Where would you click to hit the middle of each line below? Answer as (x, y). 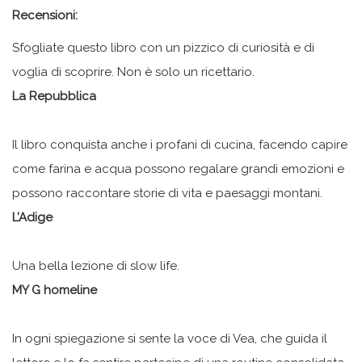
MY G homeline (55, 290)
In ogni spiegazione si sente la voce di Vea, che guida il (170, 338)
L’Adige (32, 217)
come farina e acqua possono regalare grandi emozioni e (178, 168)
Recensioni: (45, 15)
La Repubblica (54, 96)
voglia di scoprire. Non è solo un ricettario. (133, 72)
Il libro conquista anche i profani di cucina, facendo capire (180, 144)
